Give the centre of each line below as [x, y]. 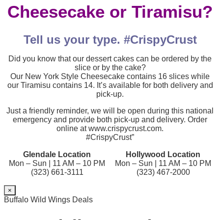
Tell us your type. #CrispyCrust [110, 40]
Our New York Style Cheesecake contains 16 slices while [110, 77]
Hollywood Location [163, 155]
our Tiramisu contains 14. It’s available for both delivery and [110, 85]
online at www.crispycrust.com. [110, 129]
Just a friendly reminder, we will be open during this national [110, 111]
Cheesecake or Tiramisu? [110, 12]
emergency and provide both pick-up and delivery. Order [110, 120]
